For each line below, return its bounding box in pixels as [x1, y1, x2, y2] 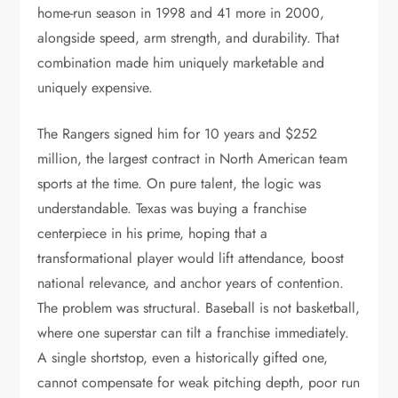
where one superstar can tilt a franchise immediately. [37, 322, 350, 343]
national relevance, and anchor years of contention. [37, 273, 345, 293]
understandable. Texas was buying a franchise [37, 198, 307, 219]
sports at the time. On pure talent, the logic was [37, 173, 322, 194]
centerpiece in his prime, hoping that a [37, 223, 268, 243]
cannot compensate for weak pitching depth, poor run [37, 372, 361, 393]
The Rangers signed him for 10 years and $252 [37, 123, 318, 144]
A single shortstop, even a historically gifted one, [37, 347, 329, 368]
